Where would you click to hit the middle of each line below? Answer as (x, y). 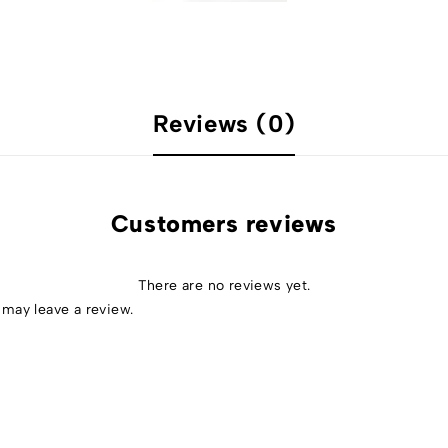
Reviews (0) (224, 124)
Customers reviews (224, 224)
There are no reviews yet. (224, 286)
